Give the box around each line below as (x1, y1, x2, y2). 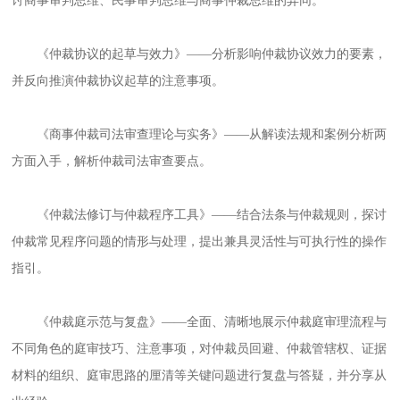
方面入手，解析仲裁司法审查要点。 (12, 154, 212, 169)
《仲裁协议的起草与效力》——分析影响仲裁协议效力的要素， (37, 47, 387, 62)
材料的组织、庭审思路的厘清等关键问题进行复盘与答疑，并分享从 (12, 369, 387, 383)
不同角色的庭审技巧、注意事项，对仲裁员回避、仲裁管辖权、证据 (12, 342, 387, 356)
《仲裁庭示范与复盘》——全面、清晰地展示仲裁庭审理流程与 (37, 315, 387, 329)
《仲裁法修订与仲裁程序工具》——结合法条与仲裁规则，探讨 (37, 208, 387, 222)
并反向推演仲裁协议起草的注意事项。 (12, 74, 225, 88)
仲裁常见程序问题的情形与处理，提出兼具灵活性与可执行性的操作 (12, 235, 387, 249)
